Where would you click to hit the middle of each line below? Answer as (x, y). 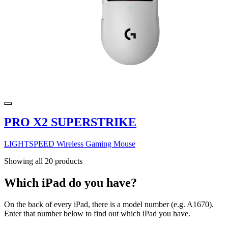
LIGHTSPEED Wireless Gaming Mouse (70, 144)
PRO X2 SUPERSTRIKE (70, 122)
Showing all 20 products (43, 161)
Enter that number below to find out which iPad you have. (97, 214)
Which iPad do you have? (70, 183)
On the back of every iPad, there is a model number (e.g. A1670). (109, 205)
